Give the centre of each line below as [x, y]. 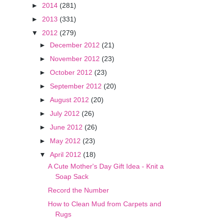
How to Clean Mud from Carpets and [105, 204]
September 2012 [77, 86]
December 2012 [76, 45]
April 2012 [67, 154]
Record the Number [79, 190]
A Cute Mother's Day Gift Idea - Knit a [106, 166]
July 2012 [66, 113]
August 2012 [71, 99]
